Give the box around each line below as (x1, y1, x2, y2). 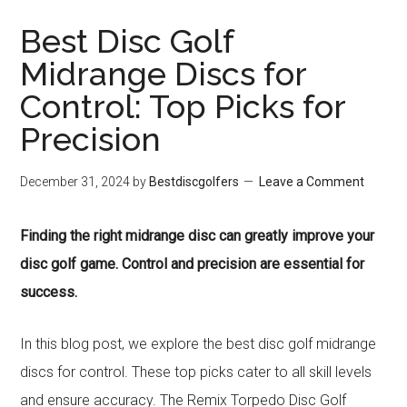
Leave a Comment (259, 174, 365, 189)
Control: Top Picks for (20, 87, 346, 125)
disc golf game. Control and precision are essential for (20, 255, 365, 273)
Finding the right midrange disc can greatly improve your (20, 227, 375, 244)
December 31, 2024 (20, 174, 131, 189)
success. (20, 283, 78, 301)
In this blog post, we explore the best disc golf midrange (20, 335, 377, 352)
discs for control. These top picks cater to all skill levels (20, 363, 372, 381)
